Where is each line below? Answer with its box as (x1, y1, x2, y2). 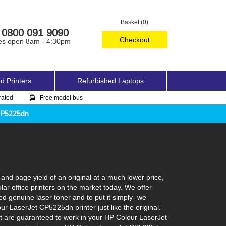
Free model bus (40, 94, 83, 101)
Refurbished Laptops (77, 77, 144, 85)
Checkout (119, 36, 150, 44)
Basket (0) (121, 18, 149, 26)
